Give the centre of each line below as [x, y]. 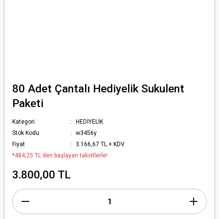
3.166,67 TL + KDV [100, 144]
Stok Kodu [26, 133]
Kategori [23, 122]
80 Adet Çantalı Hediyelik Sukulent [98, 88]
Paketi [28, 103]
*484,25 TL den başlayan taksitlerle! [60, 155]
